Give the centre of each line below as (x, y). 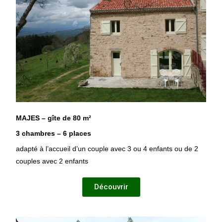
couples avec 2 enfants (52, 161)
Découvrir (111, 187)
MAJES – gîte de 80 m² (54, 118)
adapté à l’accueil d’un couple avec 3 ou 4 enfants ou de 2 (107, 148)
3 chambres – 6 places (54, 133)
